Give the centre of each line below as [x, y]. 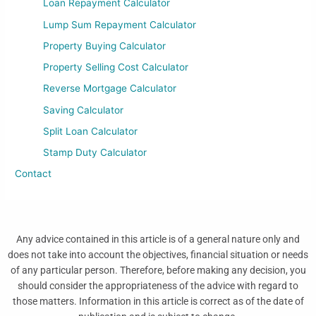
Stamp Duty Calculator [95, 153]
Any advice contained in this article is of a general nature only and [158, 239]
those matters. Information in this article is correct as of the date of [158, 302]
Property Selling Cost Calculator [116, 67]
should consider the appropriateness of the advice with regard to [158, 286]
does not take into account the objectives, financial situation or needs [158, 255]
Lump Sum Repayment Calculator [120, 24]
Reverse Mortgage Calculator [110, 89]
